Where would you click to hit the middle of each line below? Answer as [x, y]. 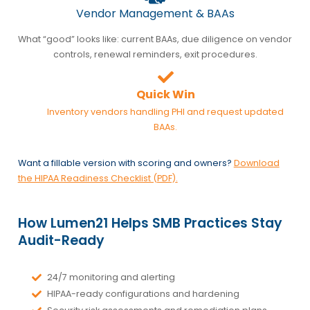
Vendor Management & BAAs [155, 13]
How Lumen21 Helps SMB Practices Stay [150, 223]
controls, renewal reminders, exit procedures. [155, 54]
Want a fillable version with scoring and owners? [126, 163]
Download [256, 163]
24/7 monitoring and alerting [111, 277]
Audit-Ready [61, 240]
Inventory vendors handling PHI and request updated [165, 111]
